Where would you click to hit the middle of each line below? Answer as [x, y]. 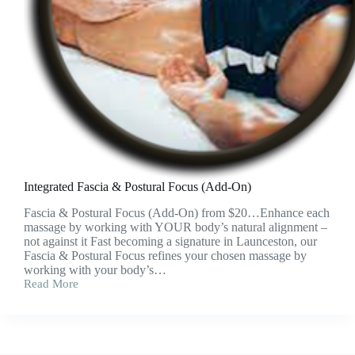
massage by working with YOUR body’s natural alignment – [176, 227]
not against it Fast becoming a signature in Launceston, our [170, 241]
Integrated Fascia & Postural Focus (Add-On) [137, 186]
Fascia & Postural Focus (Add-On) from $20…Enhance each [177, 212]
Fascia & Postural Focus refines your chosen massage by [165, 255]
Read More [51, 283]
